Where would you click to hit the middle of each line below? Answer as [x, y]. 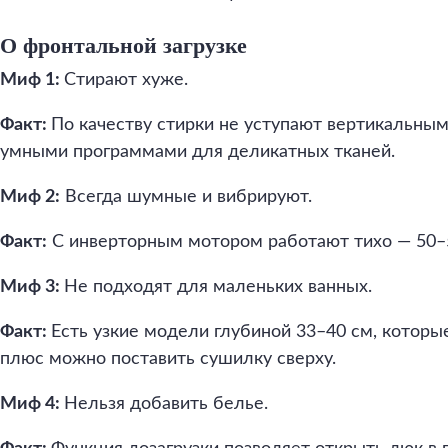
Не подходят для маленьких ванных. [218, 287]
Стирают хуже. [126, 80]
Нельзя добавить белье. [166, 404]
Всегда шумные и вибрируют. [186, 197]
